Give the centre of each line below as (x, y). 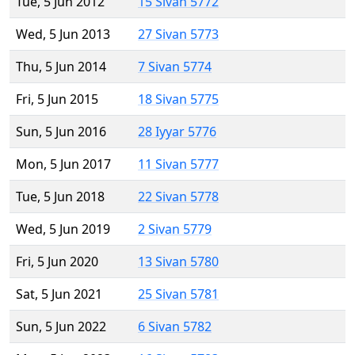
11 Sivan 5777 (178, 164)
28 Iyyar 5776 (177, 132)
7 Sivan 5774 (175, 67)
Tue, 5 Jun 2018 (60, 197)
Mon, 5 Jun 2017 (63, 164)
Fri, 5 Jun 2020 (57, 262)
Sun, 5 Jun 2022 (61, 327)
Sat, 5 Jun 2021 (59, 294)
